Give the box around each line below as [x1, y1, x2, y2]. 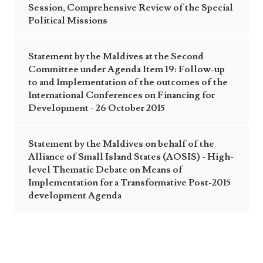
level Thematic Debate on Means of [28, 164, 183, 176]
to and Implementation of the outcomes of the [28, 76, 228, 88]
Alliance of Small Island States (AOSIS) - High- [28, 151, 234, 163]
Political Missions [28, 15, 107, 26]
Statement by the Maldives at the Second [28, 50, 204, 62]
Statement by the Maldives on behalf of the [28, 138, 214, 150]
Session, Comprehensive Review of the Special [28, 2, 233, 14]
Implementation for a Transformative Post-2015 [28, 177, 231, 188]
